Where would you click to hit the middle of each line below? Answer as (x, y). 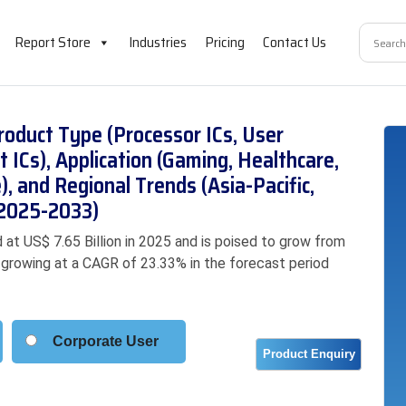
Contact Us (294, 43)
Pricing (224, 43)
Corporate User (106, 341)
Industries (157, 43)
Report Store (52, 43)
